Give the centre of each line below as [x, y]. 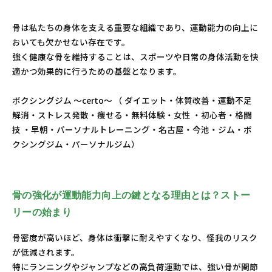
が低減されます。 [46, 252]
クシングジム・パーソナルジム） [76, 144]
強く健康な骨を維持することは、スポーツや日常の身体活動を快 [135, 56]
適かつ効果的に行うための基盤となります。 [97, 71]
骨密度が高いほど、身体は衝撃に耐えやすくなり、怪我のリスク [135, 237]
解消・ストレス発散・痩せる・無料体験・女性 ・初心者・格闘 [132, 115]
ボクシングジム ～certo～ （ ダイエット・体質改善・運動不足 [132, 100]
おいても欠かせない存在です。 [71, 42]
